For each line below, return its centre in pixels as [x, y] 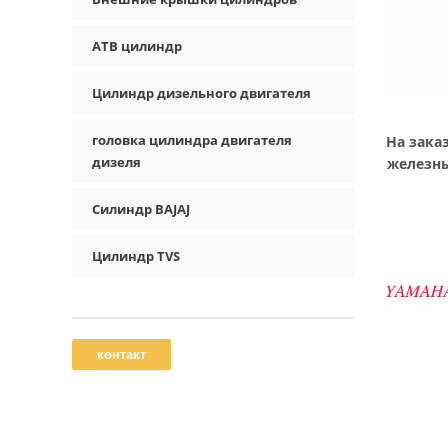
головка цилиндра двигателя [192, 140]
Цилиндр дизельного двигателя [201, 93]
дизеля [116, 162]
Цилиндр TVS [136, 256]
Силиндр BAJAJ [141, 209]
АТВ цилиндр [137, 46]
